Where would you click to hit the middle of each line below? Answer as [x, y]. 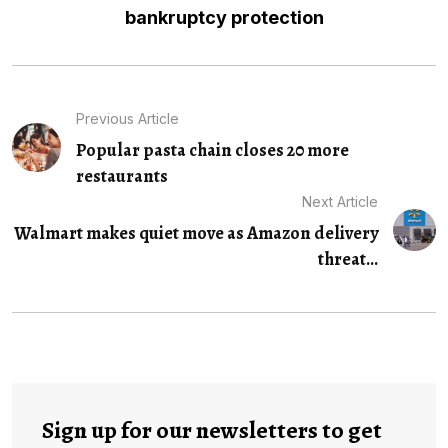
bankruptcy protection [224, 17]
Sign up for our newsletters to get [212, 429]
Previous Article [127, 118]
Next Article [340, 201]
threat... [348, 258]
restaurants [121, 175]
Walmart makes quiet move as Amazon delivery [196, 232]
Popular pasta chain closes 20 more [212, 149]
